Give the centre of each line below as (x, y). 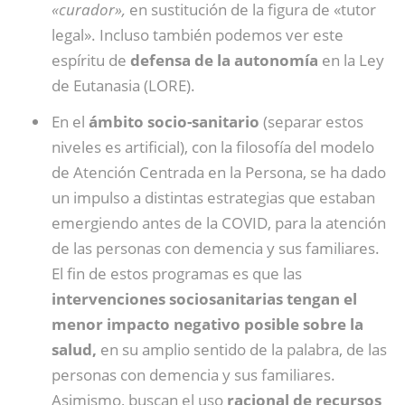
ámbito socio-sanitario (174, 122)
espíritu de (91, 60)
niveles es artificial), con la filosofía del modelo (213, 147)
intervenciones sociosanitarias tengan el (204, 299)
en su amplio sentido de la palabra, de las (242, 349)
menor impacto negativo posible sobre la (207, 324)
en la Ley (351, 60)
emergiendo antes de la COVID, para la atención (219, 223)
